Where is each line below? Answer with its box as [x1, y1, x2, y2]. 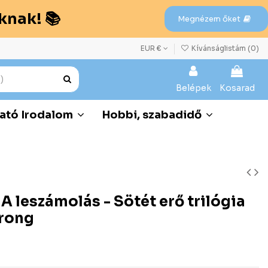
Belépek [176, 82, 211, 93]
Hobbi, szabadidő [102, 108, 204, 121]
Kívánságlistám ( [190, 44, 251, 53]
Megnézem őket [178, 14, 241, 24]
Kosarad [220, 82, 255, 93]
